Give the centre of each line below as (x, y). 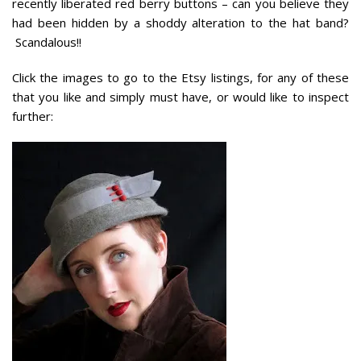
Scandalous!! (47, 41)
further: (33, 116)
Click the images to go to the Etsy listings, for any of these (180, 77)
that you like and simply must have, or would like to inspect (180, 96)
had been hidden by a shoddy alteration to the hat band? (180, 22)
